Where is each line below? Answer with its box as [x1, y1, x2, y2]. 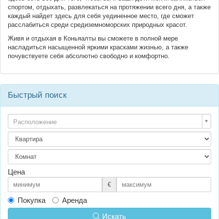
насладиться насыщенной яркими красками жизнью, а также [8, 44, 188, 51]
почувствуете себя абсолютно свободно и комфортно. [8, 52, 170, 60]
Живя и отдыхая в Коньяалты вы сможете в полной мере [8, 35, 178, 43]
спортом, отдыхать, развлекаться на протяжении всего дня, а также [8, 3, 211, 11]
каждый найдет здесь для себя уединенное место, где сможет [8, 12, 194, 20]
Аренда [62, 196, 87, 205]
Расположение [13, 116, 57, 126]
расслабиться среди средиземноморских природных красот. [8, 21, 187, 28]
